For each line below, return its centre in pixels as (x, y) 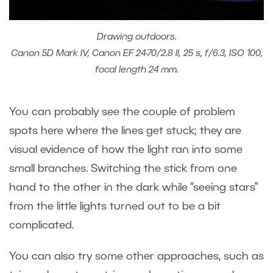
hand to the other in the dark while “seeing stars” (133, 187)
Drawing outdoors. (136, 37)
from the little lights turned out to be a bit (115, 206)
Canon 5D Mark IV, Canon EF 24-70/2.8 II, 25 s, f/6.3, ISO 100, (136, 53)
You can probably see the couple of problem (122, 112)
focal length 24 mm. (136, 70)
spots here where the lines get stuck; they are (125, 131)
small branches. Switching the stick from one (123, 168)
